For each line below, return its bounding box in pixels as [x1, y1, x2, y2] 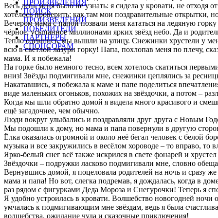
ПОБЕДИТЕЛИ [23, 24, 76, 33]
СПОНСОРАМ [23, 42, 73, 50]
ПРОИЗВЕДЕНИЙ [23, 16, 87, 24]
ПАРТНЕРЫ [23, 33, 66, 41]
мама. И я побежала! [4, 54, 72, 62]
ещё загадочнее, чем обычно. [4, 107, 100, 115]
